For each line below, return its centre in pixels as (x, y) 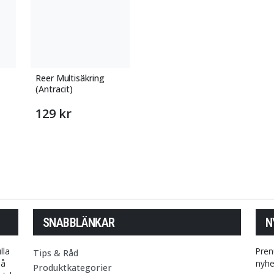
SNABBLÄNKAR (79, 222)
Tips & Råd (56, 253)
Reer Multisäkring (70, 78)
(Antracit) (54, 89)
